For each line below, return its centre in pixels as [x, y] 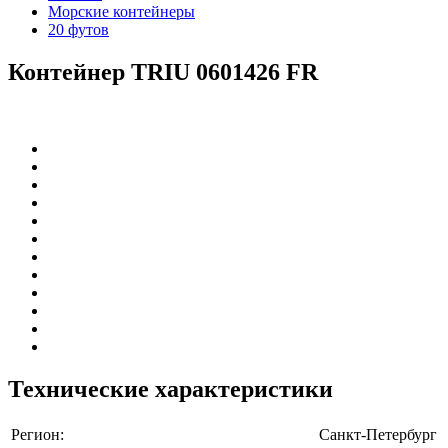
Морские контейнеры [121, 11]
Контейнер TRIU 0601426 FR [163, 71]
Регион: [37, 434]
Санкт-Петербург [378, 434]
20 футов [78, 29]
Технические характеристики [170, 388]
